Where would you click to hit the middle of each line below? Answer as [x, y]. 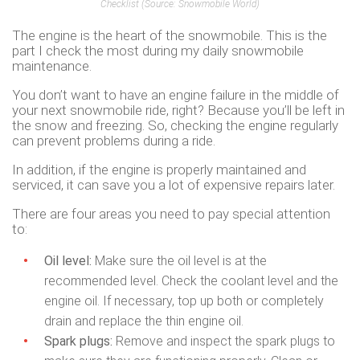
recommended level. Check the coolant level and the [191, 280]
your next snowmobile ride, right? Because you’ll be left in [178, 110]
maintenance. [52, 65]
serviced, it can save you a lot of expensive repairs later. [174, 184]
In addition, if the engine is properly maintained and [159, 169]
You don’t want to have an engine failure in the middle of [176, 94]
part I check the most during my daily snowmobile [158, 50]
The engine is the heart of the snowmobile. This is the [170, 35]
